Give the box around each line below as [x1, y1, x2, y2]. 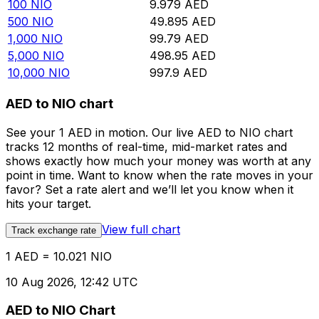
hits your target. [6, 196, 91, 211]
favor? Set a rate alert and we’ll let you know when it [6, 182, 293, 197]
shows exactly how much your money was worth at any [6, 153, 311, 168]
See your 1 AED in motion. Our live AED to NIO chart [6, 125, 293, 140]
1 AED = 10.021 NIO [6, 249, 112, 263]
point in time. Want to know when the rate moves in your [6, 167, 313, 182]
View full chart [102, 221, 180, 236]
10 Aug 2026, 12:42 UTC [6, 274, 137, 289]
